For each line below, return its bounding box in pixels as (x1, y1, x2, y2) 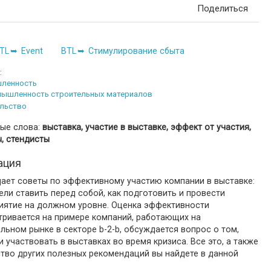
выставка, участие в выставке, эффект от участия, (42, 122, 251, 132)
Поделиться (197, 3, 248, 14)
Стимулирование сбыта (88, 46, 184, 56)
